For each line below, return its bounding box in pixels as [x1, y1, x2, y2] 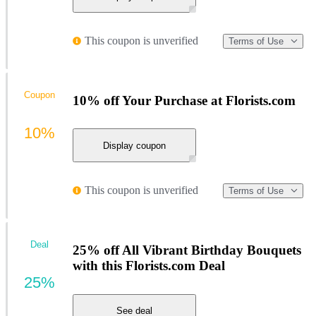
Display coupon [103, 140, 166, 151]
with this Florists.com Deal [73, 257, 225, 273]
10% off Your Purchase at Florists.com [73, 92, 296, 108]
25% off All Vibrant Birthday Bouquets [73, 242, 301, 257]
